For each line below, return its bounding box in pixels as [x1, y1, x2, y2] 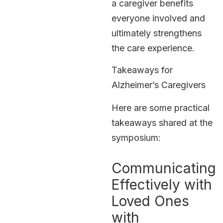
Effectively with [111, 176, 212, 194]
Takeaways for [111, 65, 173, 76]
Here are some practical [111, 103, 210, 113]
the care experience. [111, 42, 195, 53]
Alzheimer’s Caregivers [111, 80, 206, 91]
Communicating [111, 160, 216, 177]
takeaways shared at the [111, 117, 213, 128]
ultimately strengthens [111, 27, 202, 38]
